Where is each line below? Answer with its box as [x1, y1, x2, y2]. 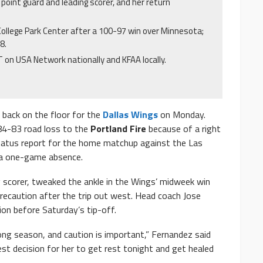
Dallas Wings [103, 107, 158, 122]
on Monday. [158, 107, 205, 122]
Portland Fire [90, 122, 149, 136]
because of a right [149, 122, 221, 136]
